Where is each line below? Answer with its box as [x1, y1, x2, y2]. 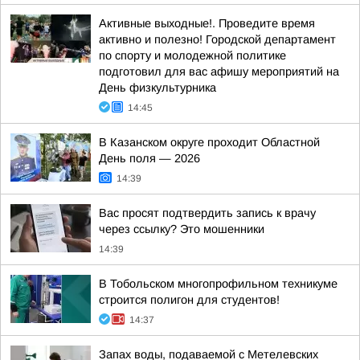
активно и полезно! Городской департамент [99, 33, 336, 46]
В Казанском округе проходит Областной [99, 136, 320, 149]
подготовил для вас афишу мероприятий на [99, 65, 339, 78]
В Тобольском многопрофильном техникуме [99, 277, 337, 290]
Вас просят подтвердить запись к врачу [99, 207, 316, 219]
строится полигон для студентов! [99, 293, 280, 306]
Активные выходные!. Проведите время [99, 17, 315, 30]
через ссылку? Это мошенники [99, 223, 264, 235]
